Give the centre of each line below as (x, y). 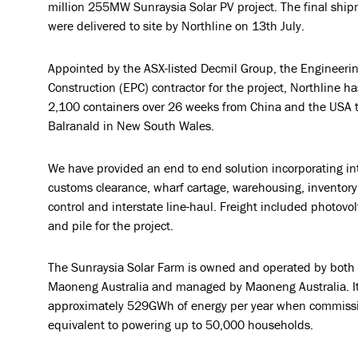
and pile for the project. (111, 225)
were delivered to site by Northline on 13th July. (176, 26)
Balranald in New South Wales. (131, 125)
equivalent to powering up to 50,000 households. (181, 325)
